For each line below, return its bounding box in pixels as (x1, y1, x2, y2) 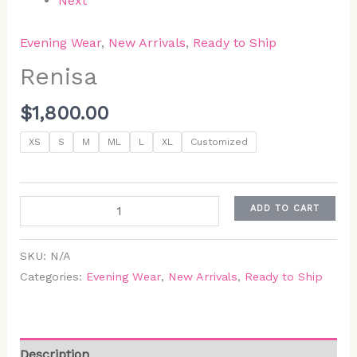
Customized (190, 136, 248, 148)
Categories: (19, 270, 86, 284)
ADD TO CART (249, 203, 320, 214)
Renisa (19, 62, 97, 91)
